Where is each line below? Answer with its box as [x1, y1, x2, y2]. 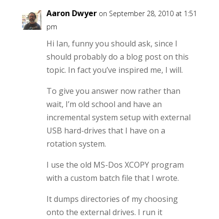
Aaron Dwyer [46, 8, 97, 19]
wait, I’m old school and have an [46, 99, 162, 109]
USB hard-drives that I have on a [46, 125, 165, 136]
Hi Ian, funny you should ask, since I [46, 38, 177, 49]
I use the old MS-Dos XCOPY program [46, 159, 184, 170]
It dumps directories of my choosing [46, 194, 178, 204]
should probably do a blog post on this [46, 51, 189, 62]
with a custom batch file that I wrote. [46, 173, 179, 183]
